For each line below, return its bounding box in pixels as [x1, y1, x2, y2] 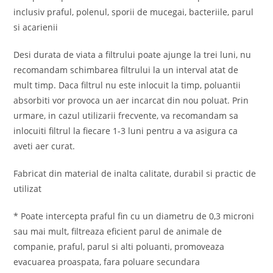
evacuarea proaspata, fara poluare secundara [13, 255, 200, 268]
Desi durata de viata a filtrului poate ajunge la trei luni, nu [13, 48, 252, 60]
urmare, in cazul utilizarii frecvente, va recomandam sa [13, 109, 239, 121]
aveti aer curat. [13, 140, 76, 152]
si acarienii [13, 21, 58, 33]
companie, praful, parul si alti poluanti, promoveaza [13, 240, 225, 252]
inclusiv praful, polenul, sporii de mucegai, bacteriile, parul [13, 5, 254, 18]
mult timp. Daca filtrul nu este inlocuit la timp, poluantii [13, 79, 241, 91]
